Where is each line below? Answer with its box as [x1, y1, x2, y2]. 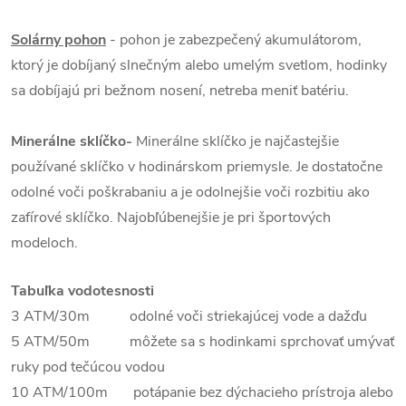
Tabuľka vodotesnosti [11, 281, 154, 302]
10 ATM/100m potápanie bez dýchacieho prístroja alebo [11, 382, 393, 403]
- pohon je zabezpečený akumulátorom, [110, 30, 362, 51]
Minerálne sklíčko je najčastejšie [136, 131, 339, 152]
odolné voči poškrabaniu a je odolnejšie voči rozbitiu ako [11, 182, 370, 203]
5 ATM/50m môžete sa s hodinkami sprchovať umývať [11, 332, 394, 353]
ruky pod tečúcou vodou [11, 357, 165, 378]
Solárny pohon [11, 30, 106, 51]
